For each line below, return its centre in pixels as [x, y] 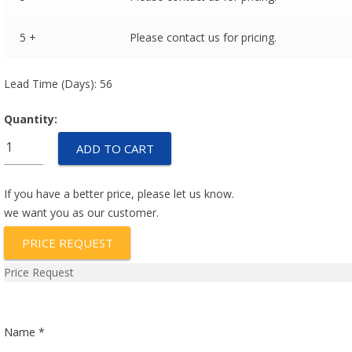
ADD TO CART [115, 148]
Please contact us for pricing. [203, 37]
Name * [25, 332]
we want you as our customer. [82, 213]
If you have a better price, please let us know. [119, 194]
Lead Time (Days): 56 [59, 84]
